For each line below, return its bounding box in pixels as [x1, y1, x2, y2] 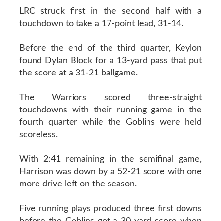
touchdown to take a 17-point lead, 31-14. [19, 19, 183, 28]
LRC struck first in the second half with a [19, 6, 202, 16]
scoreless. [19, 130, 58, 139]
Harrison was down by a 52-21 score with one [19, 167, 202, 176]
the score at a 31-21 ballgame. [19, 68, 138, 77]
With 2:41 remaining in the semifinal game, [19, 154, 202, 164]
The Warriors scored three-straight [19, 93, 202, 102]
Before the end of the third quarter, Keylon [19, 43, 202, 53]
